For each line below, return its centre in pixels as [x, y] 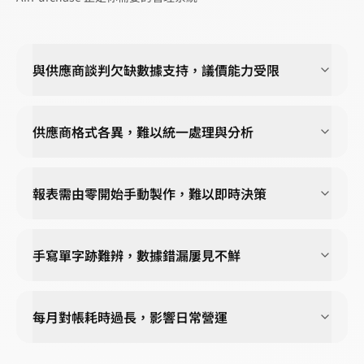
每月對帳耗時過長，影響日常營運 [130, 316]
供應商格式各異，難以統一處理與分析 [143, 131]
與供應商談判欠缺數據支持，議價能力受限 [156, 69]
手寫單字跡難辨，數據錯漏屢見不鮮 [136, 255]
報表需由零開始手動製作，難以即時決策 [149, 193]
